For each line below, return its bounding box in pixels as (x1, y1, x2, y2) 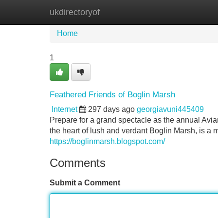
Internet (52, 105, 77, 113)
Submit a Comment (50, 179, 120, 187)
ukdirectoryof (50, 7, 100, 17)
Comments (50, 156, 106, 169)
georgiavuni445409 (137, 105, 204, 113)
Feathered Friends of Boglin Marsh (50, 90, 175, 99)
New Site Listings (100, 8, 160, 16)
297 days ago (88, 105, 135, 113)
